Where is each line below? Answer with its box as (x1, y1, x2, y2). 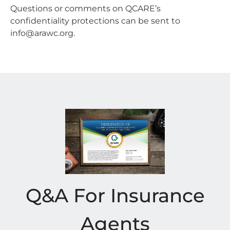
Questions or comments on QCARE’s (10, 4, 161, 14)
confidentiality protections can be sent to (10, 16, 180, 26)
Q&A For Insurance (25, 184, 205, 207)
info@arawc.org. (10, 28, 75, 39)
